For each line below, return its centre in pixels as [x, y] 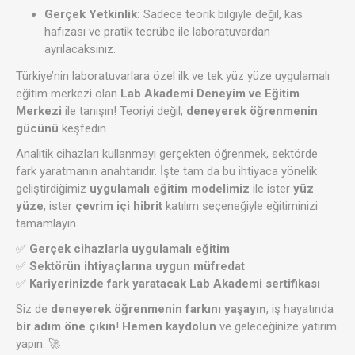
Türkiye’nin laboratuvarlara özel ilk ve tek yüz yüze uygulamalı [173, 76]
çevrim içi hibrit [119, 206]
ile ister [271, 189]
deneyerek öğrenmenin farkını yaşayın [158, 309]
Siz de [33, 309]
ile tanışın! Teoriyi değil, [124, 111]
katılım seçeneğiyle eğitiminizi [240, 206]
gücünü [37, 129]
